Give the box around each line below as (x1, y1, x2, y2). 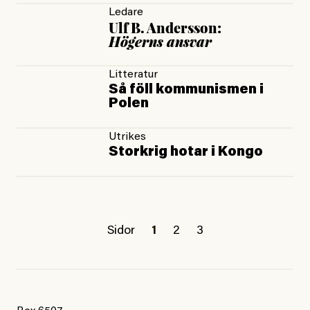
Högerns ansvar (109, 32, 212, 51)
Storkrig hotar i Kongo (109, 145, 264, 160)
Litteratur (109, 69, 158, 81)
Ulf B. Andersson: (109, 18, 222, 37)
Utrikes (109, 131, 147, 143)
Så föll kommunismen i (109, 83, 264, 98)
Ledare (109, 7, 144, 19)
